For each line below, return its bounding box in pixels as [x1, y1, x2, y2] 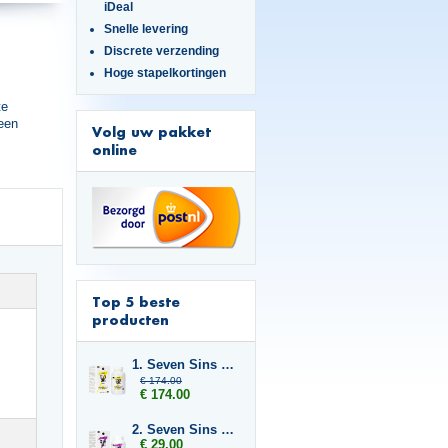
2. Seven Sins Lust [221, 422, 234, 437]
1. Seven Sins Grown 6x [221, 357, 234, 372]
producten [92, 311, 169, 328]
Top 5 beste [92, 293, 180, 310]
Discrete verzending [103, 44, 219, 57]
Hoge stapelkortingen [103, 66, 226, 79]
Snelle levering [103, 22, 188, 35]
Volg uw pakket [92, 123, 211, 140]
